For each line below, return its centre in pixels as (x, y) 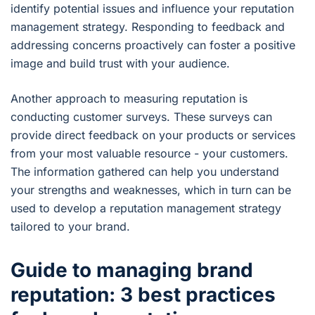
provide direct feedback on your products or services (153, 135)
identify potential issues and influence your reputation (152, 9)
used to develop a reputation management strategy (146, 208)
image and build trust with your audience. (120, 64)
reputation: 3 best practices (143, 295)
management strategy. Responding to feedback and (148, 27)
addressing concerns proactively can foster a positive (153, 45)
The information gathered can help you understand (145, 172)
